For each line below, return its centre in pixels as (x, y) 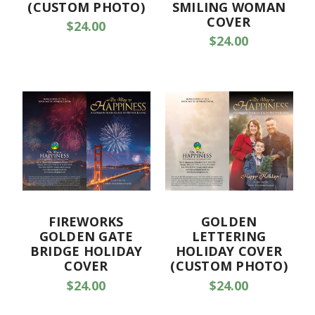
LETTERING (229, 237)
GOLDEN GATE (86, 237)
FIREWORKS (86, 222)
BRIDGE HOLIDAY (86, 251)
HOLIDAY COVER (229, 251)
